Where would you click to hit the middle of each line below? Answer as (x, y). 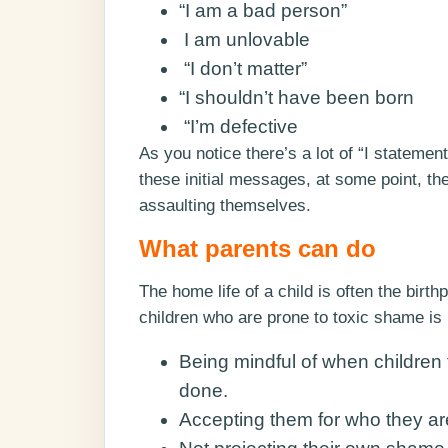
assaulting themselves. (225, 206)
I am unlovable (244, 40)
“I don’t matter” (243, 69)
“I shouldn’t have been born (296, 98)
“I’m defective (238, 127)
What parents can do (257, 249)
